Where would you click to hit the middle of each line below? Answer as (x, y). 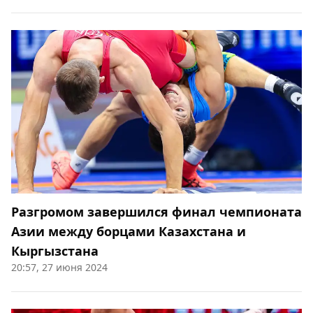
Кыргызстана (55, 251)
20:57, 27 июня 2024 (59, 267)
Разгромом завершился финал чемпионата (156, 212)
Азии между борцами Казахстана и (129, 231)
